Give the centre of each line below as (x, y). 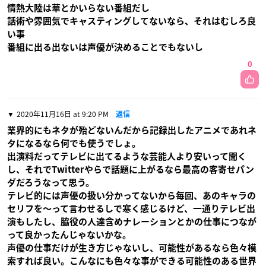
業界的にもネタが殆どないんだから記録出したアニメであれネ (132, 130)
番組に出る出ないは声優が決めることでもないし (105, 47)
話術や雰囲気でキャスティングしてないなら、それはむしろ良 (132, 21)
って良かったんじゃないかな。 (69, 235)
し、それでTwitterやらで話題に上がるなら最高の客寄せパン (131, 170)
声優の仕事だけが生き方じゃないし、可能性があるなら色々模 (132, 248)
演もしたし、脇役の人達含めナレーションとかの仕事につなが (132, 222)
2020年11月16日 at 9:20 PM (63, 114)
